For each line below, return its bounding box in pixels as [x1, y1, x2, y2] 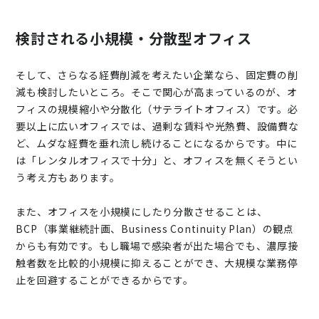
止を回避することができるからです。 [16, 272, 194, 287]
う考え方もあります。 [16, 169, 120, 184]
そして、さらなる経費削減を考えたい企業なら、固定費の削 [16, 67, 298, 82]
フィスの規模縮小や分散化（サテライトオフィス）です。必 [16, 101, 298, 116]
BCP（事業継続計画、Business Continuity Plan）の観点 [16, 221, 294, 236]
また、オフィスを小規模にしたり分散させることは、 [16, 204, 268, 219]
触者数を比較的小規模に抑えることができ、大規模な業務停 [16, 255, 298, 270]
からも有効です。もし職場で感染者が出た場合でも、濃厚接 [16, 238, 298, 253]
